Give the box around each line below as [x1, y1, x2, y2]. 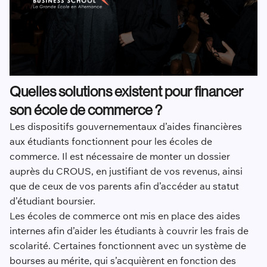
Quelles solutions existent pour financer [9, 83, 243, 100]
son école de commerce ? [9, 102, 162, 119]
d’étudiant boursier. [9, 195, 95, 207]
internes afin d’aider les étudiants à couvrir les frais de [9, 225, 249, 237]
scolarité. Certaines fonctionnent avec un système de [9, 240, 246, 252]
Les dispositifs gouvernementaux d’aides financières [9, 120, 242, 133]
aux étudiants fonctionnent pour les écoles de [9, 135, 212, 148]
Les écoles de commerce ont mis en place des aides [9, 210, 240, 222]
